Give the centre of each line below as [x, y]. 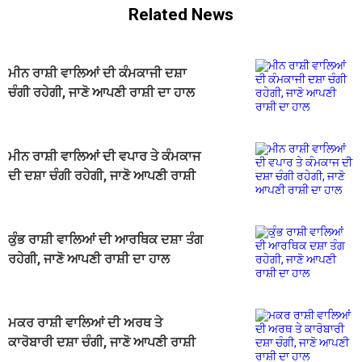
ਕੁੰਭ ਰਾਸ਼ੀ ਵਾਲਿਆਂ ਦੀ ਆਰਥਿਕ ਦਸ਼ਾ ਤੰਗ [105, 239]
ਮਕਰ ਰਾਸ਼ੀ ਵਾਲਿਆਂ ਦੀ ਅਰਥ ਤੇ [85, 322]
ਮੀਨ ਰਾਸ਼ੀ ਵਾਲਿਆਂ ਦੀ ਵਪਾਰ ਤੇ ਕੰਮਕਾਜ [104, 156]
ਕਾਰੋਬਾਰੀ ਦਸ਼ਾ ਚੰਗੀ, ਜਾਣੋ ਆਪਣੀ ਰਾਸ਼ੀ [102, 342]
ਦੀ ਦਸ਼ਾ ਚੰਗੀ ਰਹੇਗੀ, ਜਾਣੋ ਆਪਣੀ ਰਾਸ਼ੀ [102, 175]
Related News [181, 15]
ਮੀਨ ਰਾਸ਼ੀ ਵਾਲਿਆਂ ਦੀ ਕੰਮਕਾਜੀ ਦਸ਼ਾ [97, 73]
